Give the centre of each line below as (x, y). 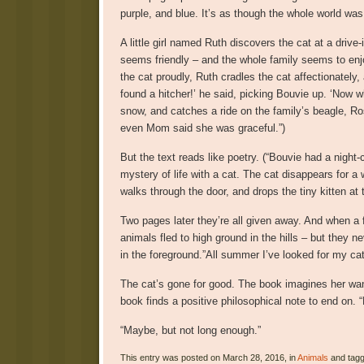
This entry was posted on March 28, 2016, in (208, 357)
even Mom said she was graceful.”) (202, 128)
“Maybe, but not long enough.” (190, 330)
